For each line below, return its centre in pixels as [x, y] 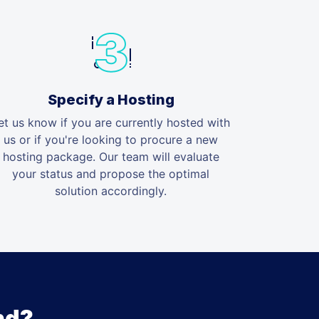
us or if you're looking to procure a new [111, 139]
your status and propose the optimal [111, 173]
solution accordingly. [111, 190]
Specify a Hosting [111, 99]
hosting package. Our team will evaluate [111, 156]
